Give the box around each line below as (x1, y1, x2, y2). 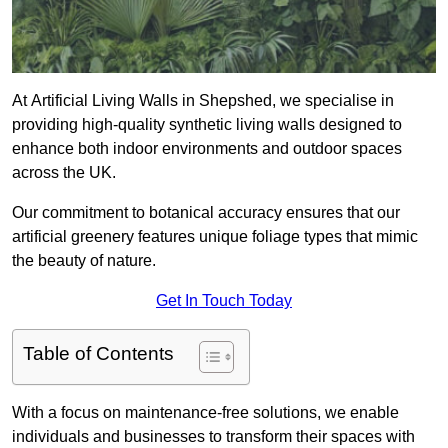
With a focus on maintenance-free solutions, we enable (12, 404, 399, 422)
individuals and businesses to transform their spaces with (12, 428, 415, 446)
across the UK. (12, 164, 116, 182)
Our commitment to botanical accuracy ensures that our (12, 204, 400, 222)
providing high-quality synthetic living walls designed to (12, 116, 402, 134)
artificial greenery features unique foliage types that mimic (12, 228, 418, 246)
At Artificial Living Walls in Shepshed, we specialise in (12, 92, 394, 110)
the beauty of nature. (12, 252, 156, 270)
